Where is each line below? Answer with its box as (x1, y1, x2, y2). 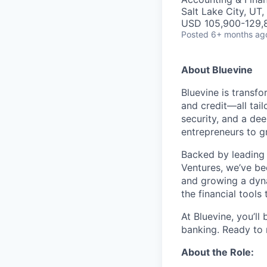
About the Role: (181, 246, 254, 258)
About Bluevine (181, 64, 253, 76)
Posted (181, 29, 209, 39)
